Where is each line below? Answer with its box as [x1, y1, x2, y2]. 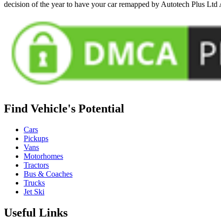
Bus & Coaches [24, 169, 73, 178]
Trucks [24, 178, 45, 187]
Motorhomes [24, 151, 63, 160]
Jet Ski [24, 187, 44, 196]
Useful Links [4, 206, 68, 219]
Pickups [24, 134, 48, 143]
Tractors [24, 160, 49, 169]
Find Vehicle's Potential [4, 102, 124, 115]
